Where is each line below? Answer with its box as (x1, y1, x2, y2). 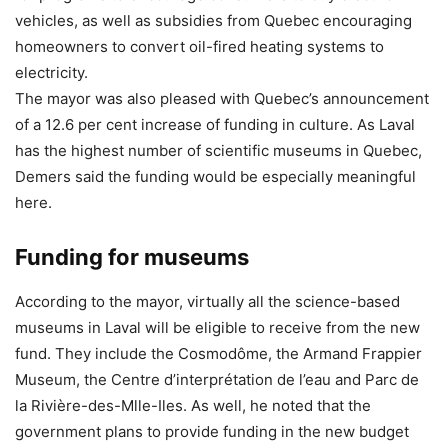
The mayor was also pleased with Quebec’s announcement (15, 88, 429, 108)
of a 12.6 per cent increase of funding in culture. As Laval (15, 114, 415, 134)
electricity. (15, 62, 88, 82)
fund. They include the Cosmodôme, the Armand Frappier (15, 343, 422, 363)
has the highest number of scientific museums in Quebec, (15, 140, 422, 160)
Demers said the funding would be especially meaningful (15, 166, 416, 186)
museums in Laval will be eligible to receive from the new (15, 317, 420, 337)
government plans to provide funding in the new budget (15, 421, 409, 441)
